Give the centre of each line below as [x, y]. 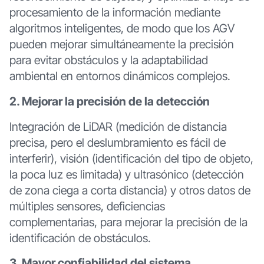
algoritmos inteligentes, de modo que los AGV [122, 29]
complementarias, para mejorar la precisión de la [128, 222]
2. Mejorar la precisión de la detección [109, 101]
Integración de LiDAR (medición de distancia [118, 126]
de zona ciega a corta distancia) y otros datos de [130, 190]
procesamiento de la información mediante [115, 13]
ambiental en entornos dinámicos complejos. [120, 76]
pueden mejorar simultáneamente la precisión [121, 44]
